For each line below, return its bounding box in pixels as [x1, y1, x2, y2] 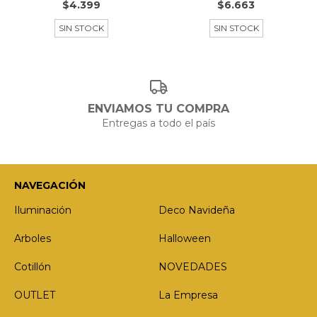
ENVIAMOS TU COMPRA [88, 101, 229, 115]
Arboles [14, 231, 51, 245]
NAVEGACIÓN [14, 178, 86, 192]
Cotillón [14, 260, 51, 273]
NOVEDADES [158, 260, 227, 273]
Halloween [158, 231, 211, 245]
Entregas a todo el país [102, 116, 215, 129]
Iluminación [14, 203, 71, 217]
